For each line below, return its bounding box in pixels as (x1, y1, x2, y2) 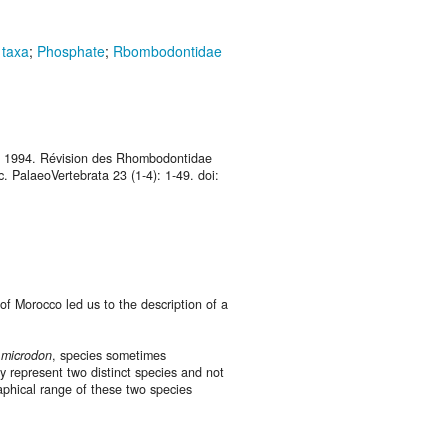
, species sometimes (52, 346, 166, 365)
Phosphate (37, 41, 105, 62)
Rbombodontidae (113, 41, 222, 62)
